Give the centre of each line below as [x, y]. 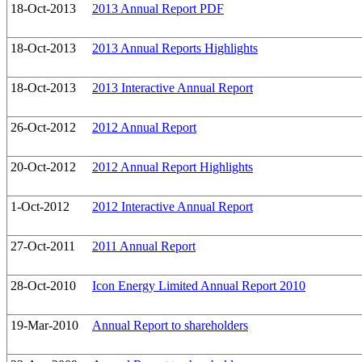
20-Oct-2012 [43, 167]
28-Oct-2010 [43, 286]
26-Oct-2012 [43, 128]
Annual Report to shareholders [170, 326]
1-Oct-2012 [40, 207]
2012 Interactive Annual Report [173, 207]
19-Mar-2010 [44, 326]
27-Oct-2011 [43, 246]
